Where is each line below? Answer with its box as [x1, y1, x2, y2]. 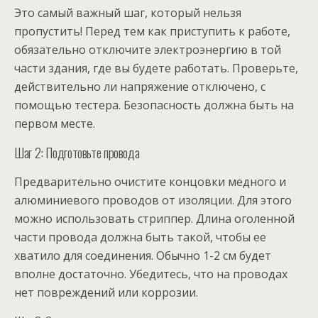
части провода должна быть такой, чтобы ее [14, 229, 266, 246]
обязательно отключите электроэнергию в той [14, 42, 281, 58]
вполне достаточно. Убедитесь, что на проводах [14, 266, 287, 283]
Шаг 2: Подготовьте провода [14, 143, 140, 163]
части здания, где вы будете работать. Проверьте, [14, 60, 298, 77]
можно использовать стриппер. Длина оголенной [14, 211, 295, 227]
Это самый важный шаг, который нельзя [14, 5, 241, 21]
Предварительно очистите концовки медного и [14, 174, 286, 190]
